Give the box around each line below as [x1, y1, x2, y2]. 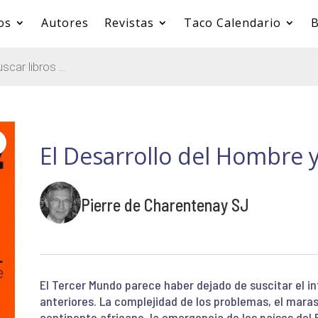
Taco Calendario [183, 15, 281, 31]
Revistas [104, 15, 154, 31]
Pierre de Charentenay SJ [80, 194, 249, 215]
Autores [40, 15, 89, 31]
